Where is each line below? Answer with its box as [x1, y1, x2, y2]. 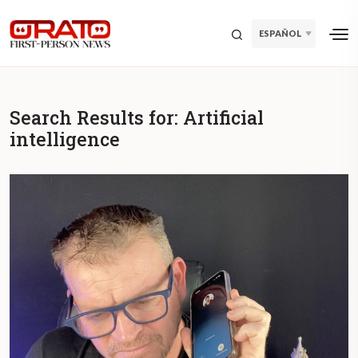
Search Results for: [10, 105, 183, 130]
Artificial [183, 105, 264, 130]
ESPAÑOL [259, 27, 302, 38]
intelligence [10, 127, 120, 152]
